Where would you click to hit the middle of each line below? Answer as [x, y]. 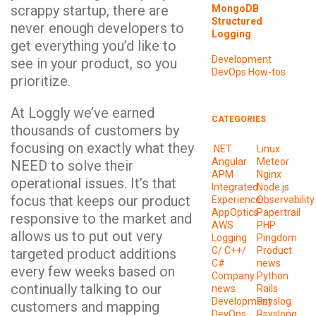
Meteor [273, 162]
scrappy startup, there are [90, 11]
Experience [236, 200]
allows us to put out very [86, 236]
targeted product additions [93, 254]
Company [233, 276]
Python [273, 276]
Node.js [273, 187]
